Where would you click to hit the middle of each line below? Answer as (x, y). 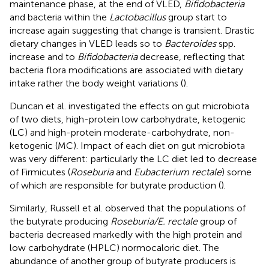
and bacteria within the (59, 17)
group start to (196, 17)
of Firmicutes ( (40, 172)
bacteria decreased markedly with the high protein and (126, 234)
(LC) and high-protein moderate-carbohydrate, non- (122, 132)
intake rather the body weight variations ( (96, 83)
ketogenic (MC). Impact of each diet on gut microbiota (127, 145)
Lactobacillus (138, 17)
